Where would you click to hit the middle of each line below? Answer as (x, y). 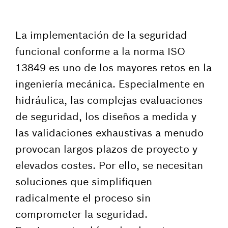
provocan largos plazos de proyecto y (106, 149)
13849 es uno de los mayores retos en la (113, 67)
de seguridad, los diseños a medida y (106, 116)
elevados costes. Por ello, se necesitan (109, 165)
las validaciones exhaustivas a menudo (109, 133)
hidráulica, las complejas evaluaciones (109, 100)
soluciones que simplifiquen (84, 181)
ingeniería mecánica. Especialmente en (110, 84)
